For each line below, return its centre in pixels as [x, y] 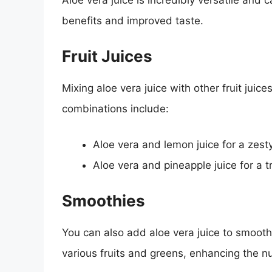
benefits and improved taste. [133, 21]
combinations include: [115, 108]
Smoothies [104, 200]
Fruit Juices [107, 56]
